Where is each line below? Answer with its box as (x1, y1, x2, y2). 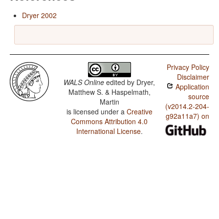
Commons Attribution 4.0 (71, 116, 148, 127)
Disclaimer (176, 72, 209, 82)
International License (76, 126, 141, 136)
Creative (126, 107, 153, 117)
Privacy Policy (166, 62, 209, 72)
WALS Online (64, 77, 105, 88)
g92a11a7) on (165, 111, 209, 121)
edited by (104, 77, 137, 88)
